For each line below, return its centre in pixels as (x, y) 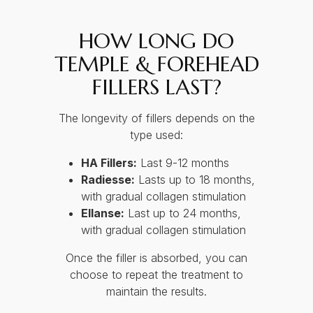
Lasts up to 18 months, (195, 180)
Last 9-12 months (183, 163)
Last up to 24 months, (182, 213)
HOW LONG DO (156, 41)
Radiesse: (108, 180)
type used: (156, 135)
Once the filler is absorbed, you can (156, 258)
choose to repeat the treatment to (156, 275)
